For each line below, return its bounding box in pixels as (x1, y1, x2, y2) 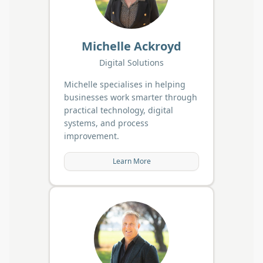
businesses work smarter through (64, 91, 198, 103)
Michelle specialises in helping (64, 78, 186, 90)
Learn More (112, 156, 151, 166)
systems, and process (64, 117, 149, 129)
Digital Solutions (99, 56, 164, 68)
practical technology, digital (64, 104, 174, 116)
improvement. (64, 130, 120, 141)
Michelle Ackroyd (82, 38, 181, 54)
